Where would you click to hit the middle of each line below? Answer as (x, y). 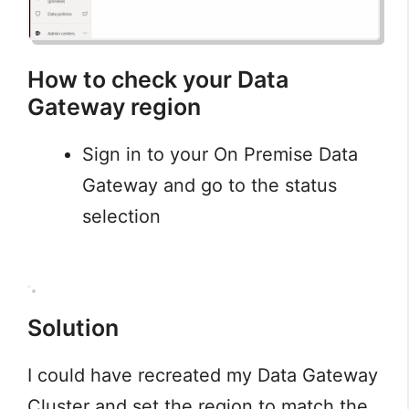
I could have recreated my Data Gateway (203, 375)
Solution (73, 327)
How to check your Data (158, 79)
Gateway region (114, 106)
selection (121, 216)
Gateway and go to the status (210, 185)
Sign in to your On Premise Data (220, 154)
